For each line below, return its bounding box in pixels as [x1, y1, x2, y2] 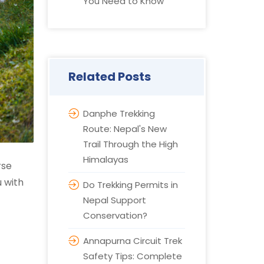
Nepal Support [82, 194, 146, 206]
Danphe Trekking [82, 107, 155, 120]
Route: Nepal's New [82, 123, 167, 135]
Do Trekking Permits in [82, 179, 178, 191]
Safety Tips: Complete [82, 250, 182, 262]
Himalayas [82, 153, 128, 166]
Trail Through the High [82, 138, 178, 150]
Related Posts [68, 68, 151, 85]
